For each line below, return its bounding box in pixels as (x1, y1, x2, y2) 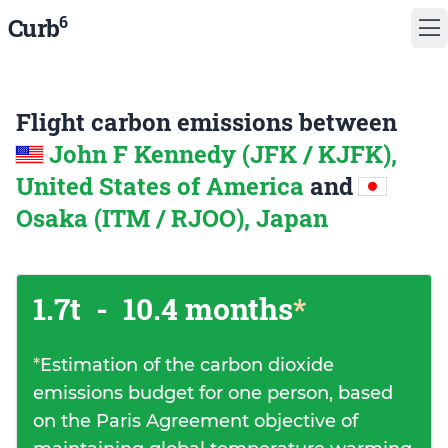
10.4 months (116, 289, 293, 328)
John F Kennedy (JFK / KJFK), (49, 138, 397, 170)
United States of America (16, 170, 310, 202)
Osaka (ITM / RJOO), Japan (16, 202, 328, 234)
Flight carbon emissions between (16, 106, 397, 138)
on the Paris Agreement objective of (33, 410, 358, 432)
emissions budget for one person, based (33, 382, 393, 404)
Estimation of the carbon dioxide (40, 354, 334, 376)
